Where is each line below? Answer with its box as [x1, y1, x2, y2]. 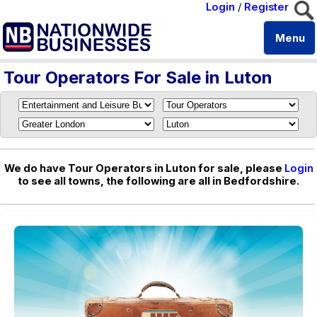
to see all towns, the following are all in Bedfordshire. [18, 175, 299, 188]
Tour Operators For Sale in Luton [4, 67, 272, 88]
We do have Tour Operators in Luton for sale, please [4, 162, 284, 175]
